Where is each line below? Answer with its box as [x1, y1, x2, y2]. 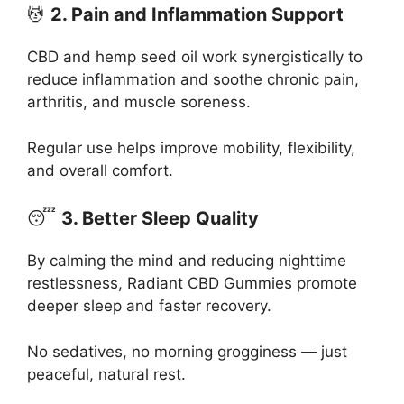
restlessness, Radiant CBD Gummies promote [27, 274, 357, 293]
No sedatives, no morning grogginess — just [27, 342, 347, 361]
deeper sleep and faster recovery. [27, 297, 271, 316]
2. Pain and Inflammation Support [50, 4, 344, 26]
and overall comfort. [27, 161, 173, 179]
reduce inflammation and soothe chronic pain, [27, 70, 359, 89]
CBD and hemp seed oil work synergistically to [27, 48, 363, 67]
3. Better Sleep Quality [61, 207, 259, 230]
